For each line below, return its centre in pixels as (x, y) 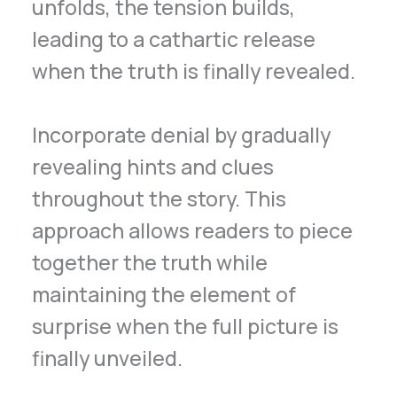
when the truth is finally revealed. (194, 70)
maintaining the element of (164, 295)
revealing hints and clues (153, 167)
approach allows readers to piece (193, 231)
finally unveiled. (108, 358)
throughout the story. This (160, 199)
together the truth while (150, 263)
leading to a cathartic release (174, 39)
